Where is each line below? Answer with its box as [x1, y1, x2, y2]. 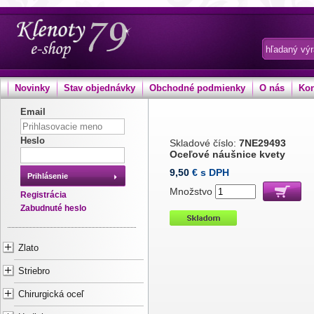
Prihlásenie [27, 172, 68, 180]
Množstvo [170, 186, 215, 197]
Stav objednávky [64, 83, 135, 93]
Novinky [15, 83, 50, 93]
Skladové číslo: [170, 137, 236, 149]
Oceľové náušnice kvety [170, 149, 285, 160]
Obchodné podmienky [149, 83, 245, 93]
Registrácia [20, 190, 67, 200]
